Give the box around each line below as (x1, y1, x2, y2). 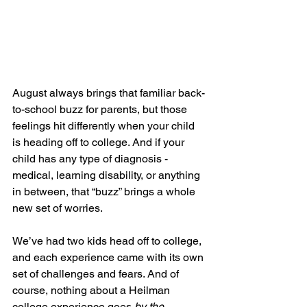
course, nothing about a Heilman (12, 283, 173, 297)
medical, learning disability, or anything (12, 168, 203, 182)
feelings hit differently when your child (12, 119, 197, 132)
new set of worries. (12, 201, 103, 214)
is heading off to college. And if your (12, 135, 187, 149)
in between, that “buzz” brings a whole (12, 184, 198, 198)
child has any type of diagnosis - (12, 151, 171, 165)
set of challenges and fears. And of (12, 267, 182, 280)
